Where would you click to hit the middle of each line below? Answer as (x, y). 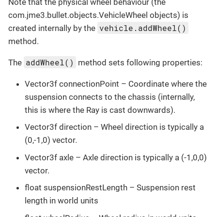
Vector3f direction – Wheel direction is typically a (114, 127)
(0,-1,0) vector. (51, 140)
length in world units (62, 201)
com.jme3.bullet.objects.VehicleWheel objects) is (98, 15)
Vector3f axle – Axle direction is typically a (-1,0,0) (116, 157)
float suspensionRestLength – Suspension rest (110, 188)
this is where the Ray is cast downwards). (100, 110)
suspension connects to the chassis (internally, (110, 97)
